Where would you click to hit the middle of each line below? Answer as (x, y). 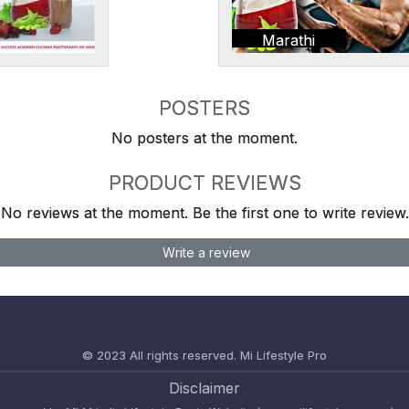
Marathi (289, 40)
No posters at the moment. (204, 137)
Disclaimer (204, 388)
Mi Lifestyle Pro (283, 355)
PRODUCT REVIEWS (204, 182)
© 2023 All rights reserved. (159, 355)
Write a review (204, 252)
